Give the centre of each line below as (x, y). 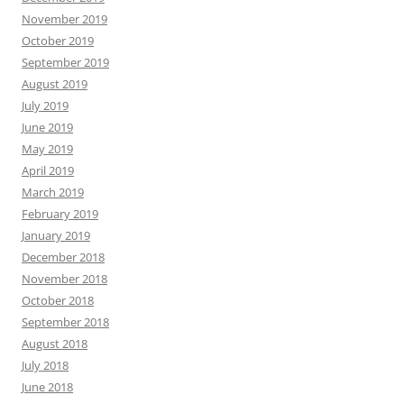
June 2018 (47, 386)
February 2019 (60, 213)
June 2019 (47, 127)
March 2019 (53, 192)
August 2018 (55, 343)
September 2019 (65, 62)
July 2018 (45, 365)
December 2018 (63, 257)
